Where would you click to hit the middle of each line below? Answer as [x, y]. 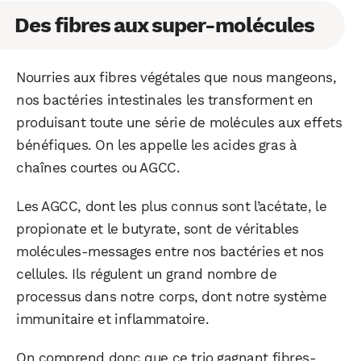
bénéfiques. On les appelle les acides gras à [157, 145]
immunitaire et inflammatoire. [113, 320]
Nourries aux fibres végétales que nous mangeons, [176, 78]
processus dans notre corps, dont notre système [172, 297]
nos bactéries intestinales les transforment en [165, 100]
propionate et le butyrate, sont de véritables [158, 229]
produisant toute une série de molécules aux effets [179, 123]
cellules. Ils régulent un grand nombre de [147, 274]
